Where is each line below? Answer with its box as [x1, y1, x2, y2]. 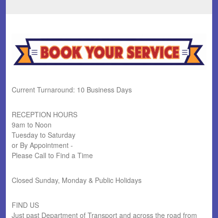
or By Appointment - [12, 140, 73, 150]
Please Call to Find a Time [12, 150, 93, 161]
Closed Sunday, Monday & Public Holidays [12, 175, 142, 185]
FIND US [12, 200, 39, 210]
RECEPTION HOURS [12, 109, 77, 120]
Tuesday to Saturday [12, 130, 75, 140]
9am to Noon [12, 120, 52, 130]
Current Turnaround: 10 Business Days [12, 85, 132, 95]
